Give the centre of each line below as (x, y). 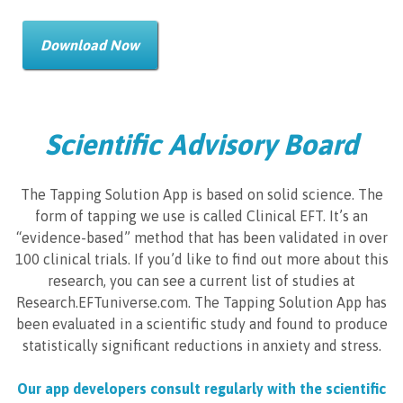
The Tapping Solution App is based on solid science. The (201, 194)
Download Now (90, 45)
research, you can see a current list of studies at (201, 280)
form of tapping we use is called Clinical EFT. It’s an (201, 215)
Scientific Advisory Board (201, 144)
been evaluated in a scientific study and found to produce (201, 323)
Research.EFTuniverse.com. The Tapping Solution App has (201, 302)
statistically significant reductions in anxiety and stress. (201, 345)
